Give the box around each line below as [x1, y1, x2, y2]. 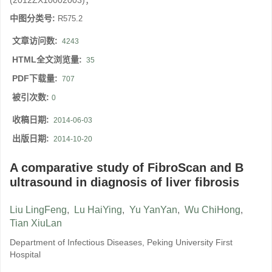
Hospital [10, 250, 41, 260]
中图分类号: [10, 13, 58, 24]
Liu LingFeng [10, 205, 67, 216]
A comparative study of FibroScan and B [10, 161, 243, 175]
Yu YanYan [129, 205, 177, 216]
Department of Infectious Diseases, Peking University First [10, 237, 233, 248]
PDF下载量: [12, 73, 60, 84]
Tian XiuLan [10, 218, 62, 229]
